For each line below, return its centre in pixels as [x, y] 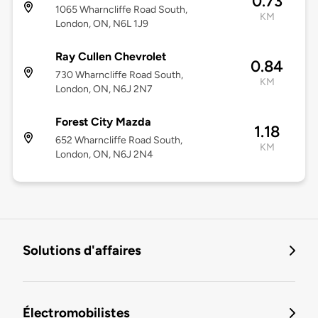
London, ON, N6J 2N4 [104, 155]
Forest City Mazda [103, 122]
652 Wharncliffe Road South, [119, 141]
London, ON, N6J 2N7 [104, 89]
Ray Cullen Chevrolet [110, 57]
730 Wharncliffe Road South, [119, 75]
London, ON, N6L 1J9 [102, 24]
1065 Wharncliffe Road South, [121, 10]
